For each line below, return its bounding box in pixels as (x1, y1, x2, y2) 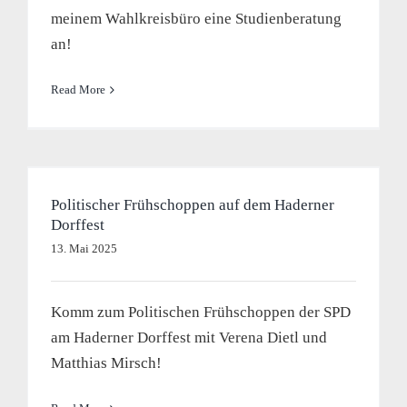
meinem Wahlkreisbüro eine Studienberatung (50, 10, 342, 27)
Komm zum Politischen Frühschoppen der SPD (50, 303, 351, 321)
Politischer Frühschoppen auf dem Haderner (50, 196, 334, 213)
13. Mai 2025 (50, 242, 117, 255)
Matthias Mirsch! (50, 354, 162, 372)
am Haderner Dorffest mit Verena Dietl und (50, 329, 327, 346)
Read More (50, 83, 105, 96)
